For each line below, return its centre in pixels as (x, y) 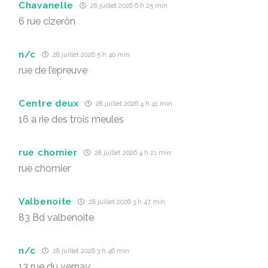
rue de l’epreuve (53, 70)
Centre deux (49, 103)
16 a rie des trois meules (71, 119)
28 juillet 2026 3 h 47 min (126, 202)
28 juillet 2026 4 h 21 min (132, 153)
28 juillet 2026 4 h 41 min (133, 104)
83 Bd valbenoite (56, 217)
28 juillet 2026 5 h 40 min (91, 55)
